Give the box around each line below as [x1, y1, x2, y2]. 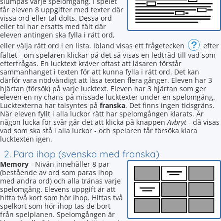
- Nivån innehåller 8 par [29, 159, 110, 169]
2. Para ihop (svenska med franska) [4, 148, 159, 160]
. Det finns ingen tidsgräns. [125, 101, 215, 110]
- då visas [186, 117, 220, 127]
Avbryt [167, 117, 186, 127]
